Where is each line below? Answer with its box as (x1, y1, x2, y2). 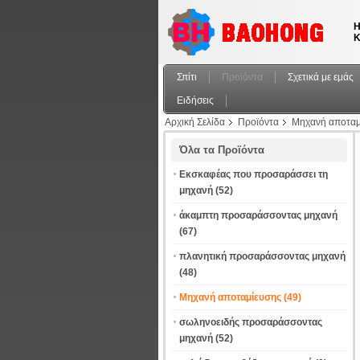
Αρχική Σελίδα (165, 117, 225, 128)
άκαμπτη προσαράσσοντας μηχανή (179, 210, 337, 221)
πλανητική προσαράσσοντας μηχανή (179, 251, 346, 262)
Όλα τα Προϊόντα (179, 144, 264, 156)
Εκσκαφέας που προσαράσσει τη (179, 169, 328, 180)
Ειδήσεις (177, 95, 214, 106)
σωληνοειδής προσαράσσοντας (179, 317, 322, 328)
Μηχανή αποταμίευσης (179, 292, 281, 303)
